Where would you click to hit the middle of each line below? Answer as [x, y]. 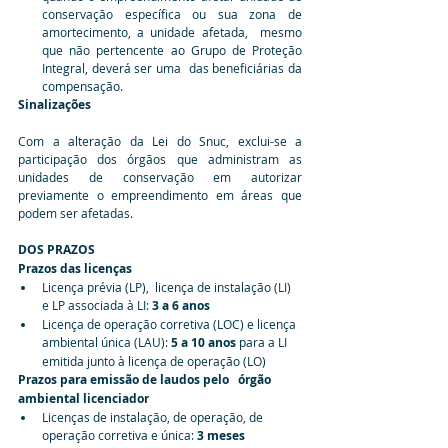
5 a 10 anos [203, 342]
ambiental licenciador [83, 398]
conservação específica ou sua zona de [172, 13]
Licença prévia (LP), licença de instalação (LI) [168, 286]
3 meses [221, 435]
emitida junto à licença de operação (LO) [154, 360]
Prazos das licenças [75, 268]
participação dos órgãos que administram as [160, 158]
